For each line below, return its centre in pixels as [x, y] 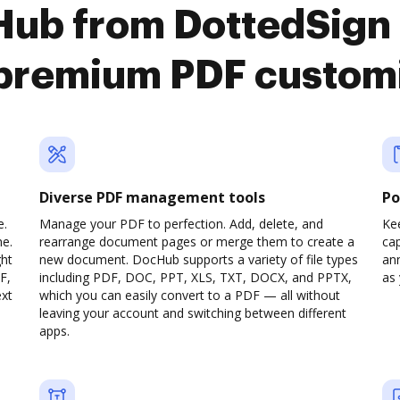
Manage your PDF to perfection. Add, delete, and [181, 224]
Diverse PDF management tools [152, 197]
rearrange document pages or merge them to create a [197, 242]
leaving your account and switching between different [193, 313]
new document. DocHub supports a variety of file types [199, 259]
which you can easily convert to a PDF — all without [190, 295]
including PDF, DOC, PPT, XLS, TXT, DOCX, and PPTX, [196, 277]
